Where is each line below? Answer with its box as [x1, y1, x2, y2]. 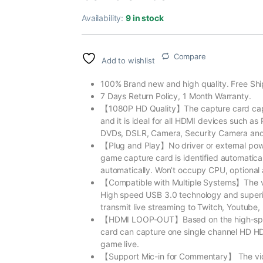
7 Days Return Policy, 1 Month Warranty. [100, 90, 251, 101]
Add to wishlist [101, 55, 155, 65]
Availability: [82, 12, 126, 23]
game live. [100, 238, 139, 249]
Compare [173, 51, 206, 61]
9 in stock [126, 12, 164, 23]
